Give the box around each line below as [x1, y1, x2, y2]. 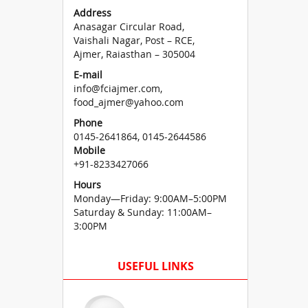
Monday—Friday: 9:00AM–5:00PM [74, 192, 227, 205]
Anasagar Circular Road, [74, 20, 184, 33]
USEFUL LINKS [117, 258, 194, 274]
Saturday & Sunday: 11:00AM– [74, 206, 212, 219]
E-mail [74, 68, 102, 81]
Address [74, 6, 111, 19]
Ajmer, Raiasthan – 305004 [74, 47, 195, 60]
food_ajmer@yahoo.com [74, 96, 184, 109]
